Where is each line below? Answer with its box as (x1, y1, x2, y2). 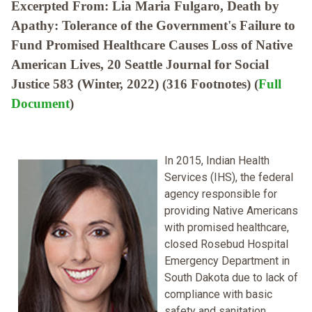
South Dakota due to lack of (164, 271, 298, 285)
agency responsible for (164, 187, 277, 201)
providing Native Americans (164, 204, 298, 218)
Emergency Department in (164, 254, 290, 268)
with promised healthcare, (164, 221, 289, 235)
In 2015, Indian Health (164, 154, 270, 168)
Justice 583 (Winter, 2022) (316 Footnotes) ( (11, 77, 258, 92)
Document (11, 96, 70, 111)
